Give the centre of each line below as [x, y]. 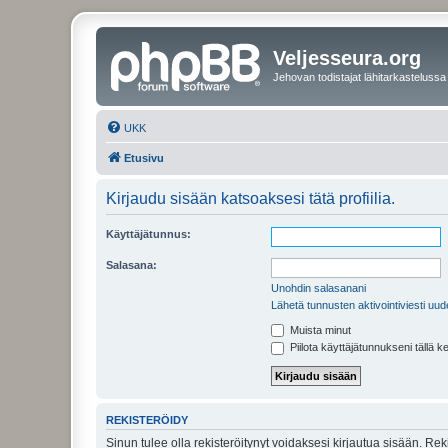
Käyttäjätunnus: [148, 233]
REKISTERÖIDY [147, 419]
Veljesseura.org [347, 58]
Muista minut [319, 329]
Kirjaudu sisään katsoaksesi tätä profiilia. [250, 198]
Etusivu [144, 157]
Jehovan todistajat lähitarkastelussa [359, 77]
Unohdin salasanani [318, 287]
